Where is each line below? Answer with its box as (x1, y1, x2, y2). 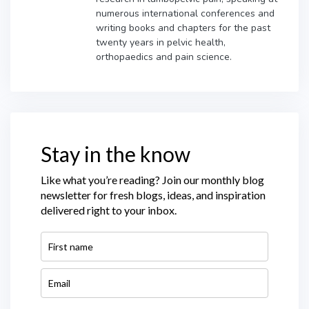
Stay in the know (41, 141, 190, 166)
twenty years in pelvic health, (96, 35, 226, 49)
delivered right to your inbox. (41, 203, 177, 217)
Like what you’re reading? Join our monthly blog (41, 172, 264, 186)
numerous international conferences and (96, 6, 275, 20)
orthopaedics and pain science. (96, 50, 232, 63)
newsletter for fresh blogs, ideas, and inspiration (41, 188, 266, 201)
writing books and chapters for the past (96, 21, 270, 34)
